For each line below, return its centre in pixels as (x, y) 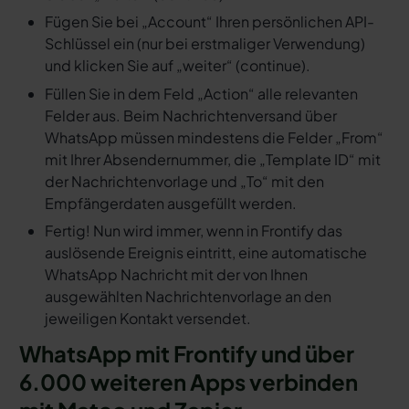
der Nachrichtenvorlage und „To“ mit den (184, 181)
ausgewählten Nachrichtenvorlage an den (188, 297)
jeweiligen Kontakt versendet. (147, 319)
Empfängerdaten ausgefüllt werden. (170, 203)
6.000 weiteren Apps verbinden (188, 382)
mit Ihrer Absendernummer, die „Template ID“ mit (212, 159)
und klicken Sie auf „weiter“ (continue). (177, 66)
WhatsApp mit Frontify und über (186, 354)
